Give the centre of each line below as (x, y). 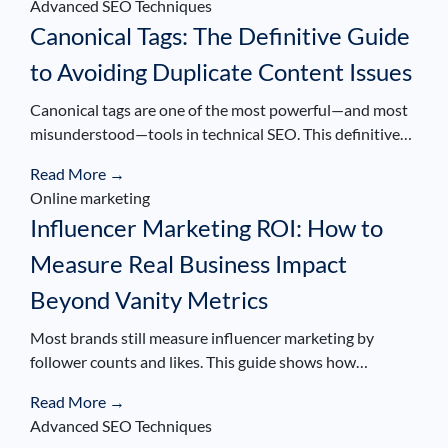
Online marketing (90, 197)
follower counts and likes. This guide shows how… (199, 361)
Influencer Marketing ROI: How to (206, 227)
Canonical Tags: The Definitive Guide (220, 35)
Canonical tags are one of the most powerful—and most (219, 109)
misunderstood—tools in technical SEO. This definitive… (221, 133)
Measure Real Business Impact (188, 263)
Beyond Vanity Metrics (149, 299)
